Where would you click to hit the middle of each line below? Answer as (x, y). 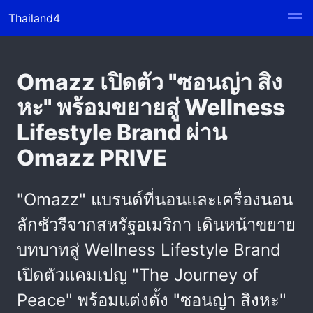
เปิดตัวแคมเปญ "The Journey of (138, 275)
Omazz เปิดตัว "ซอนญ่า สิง (150, 82)
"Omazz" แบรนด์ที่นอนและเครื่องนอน (155, 199)
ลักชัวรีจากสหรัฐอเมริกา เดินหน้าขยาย (156, 225)
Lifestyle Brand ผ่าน (122, 132)
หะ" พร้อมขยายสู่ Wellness (151, 107)
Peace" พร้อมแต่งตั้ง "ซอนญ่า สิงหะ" (152, 300)
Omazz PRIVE (92, 158)
